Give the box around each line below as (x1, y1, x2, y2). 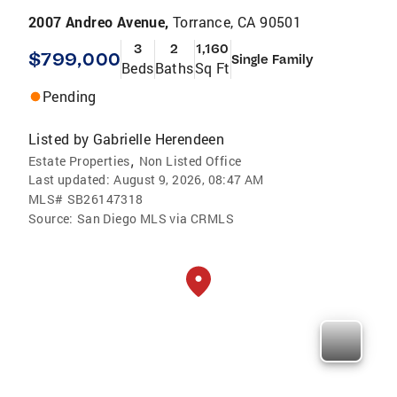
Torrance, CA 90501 (173, 12, 302, 31)
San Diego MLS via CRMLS (76, 209, 235, 227)
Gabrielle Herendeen (92, 128, 225, 148)
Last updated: (28, 170, 111, 188)
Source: (28, 209, 74, 227)
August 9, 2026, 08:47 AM (113, 170, 264, 188)
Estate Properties (28, 152, 130, 169)
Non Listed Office (138, 152, 242, 169)
